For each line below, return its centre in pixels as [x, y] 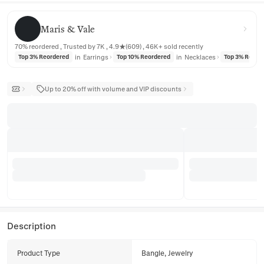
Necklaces [200, 57]
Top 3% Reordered [44, 57]
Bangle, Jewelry [167, 253]
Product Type [39, 253]
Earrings [96, 57]
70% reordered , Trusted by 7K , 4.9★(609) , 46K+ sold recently [109, 46]
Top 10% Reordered [143, 57]
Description [32, 226]
